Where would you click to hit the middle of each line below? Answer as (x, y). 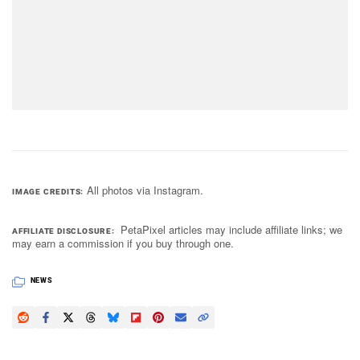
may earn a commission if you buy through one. (123, 243)
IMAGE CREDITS (47, 192)
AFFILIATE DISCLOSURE (62, 231)
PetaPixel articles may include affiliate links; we (232, 230)
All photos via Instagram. (145, 190)
